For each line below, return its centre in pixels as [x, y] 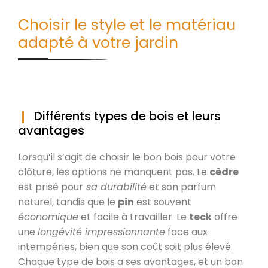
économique [48, 217]
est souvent [163, 202]
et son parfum [181, 187]
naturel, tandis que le [68, 202]
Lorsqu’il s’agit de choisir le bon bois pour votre [127, 157]
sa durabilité [115, 187]
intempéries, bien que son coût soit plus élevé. [125, 246]
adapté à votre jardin [98, 42]
